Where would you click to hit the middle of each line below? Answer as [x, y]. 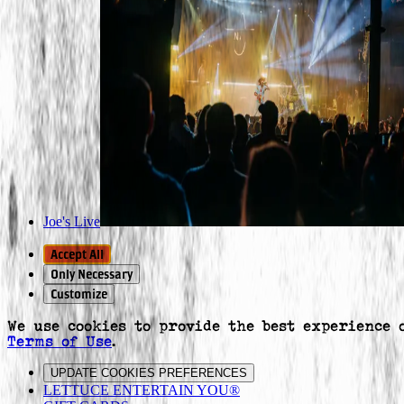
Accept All [77, 254]
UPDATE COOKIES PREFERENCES [149, 372]
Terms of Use [60, 341]
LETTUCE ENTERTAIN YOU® [142, 390]
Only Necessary [92, 274]
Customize [79, 294]
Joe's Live [72, 221]
